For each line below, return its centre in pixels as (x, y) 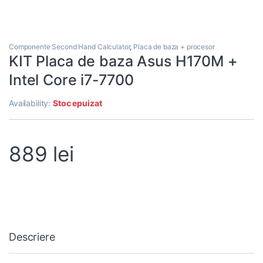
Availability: (31, 103)
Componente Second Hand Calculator (70, 47)
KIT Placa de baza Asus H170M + (123, 61)
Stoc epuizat (77, 103)
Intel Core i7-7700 (71, 80)
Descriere (32, 237)
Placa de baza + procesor (174, 47)
